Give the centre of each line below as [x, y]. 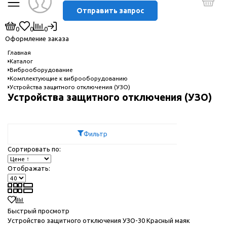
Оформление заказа [37, 39]
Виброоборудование [41, 70]
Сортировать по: [34, 149]
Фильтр [96, 134]
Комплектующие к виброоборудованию [69, 79]
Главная [19, 53]
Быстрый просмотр [39, 211]
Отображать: [29, 168]
